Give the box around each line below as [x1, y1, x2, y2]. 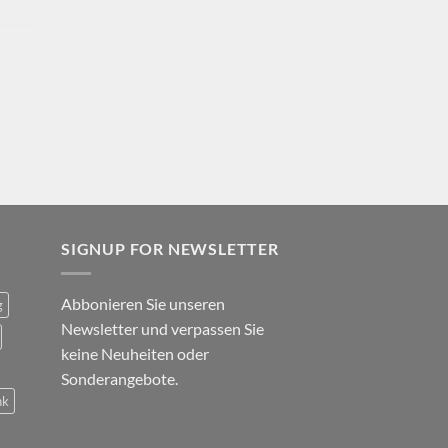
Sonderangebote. [61, 368, 178, 388]
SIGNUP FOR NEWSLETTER [61, 239, 279, 259]
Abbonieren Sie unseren [61, 293, 225, 313]
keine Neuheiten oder [61, 343, 209, 363]
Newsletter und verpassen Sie [61, 318, 264, 338]
